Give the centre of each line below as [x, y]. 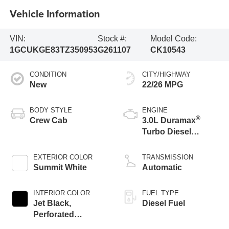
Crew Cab [48, 121]
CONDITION [48, 75]
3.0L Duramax [169, 121]
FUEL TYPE [161, 193]
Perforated [53, 215]
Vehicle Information [55, 13]
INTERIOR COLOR [61, 193]
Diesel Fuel [164, 203]
